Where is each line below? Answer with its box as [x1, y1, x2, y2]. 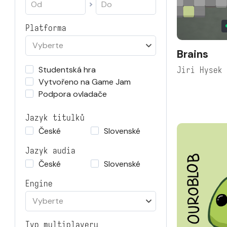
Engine [25, 178, 53, 189]
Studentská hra [39, 64, 96, 75]
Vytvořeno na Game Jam [39, 77, 131, 87]
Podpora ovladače [39, 89, 107, 99]
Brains [177, 47, 208, 61]
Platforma [25, 23, 66, 33]
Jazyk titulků [25, 112, 85, 123]
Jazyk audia [25, 145, 75, 156]
